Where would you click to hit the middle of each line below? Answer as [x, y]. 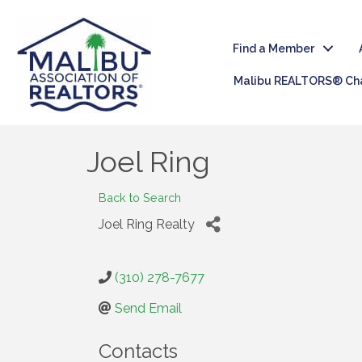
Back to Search [140, 198]
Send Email [148, 308]
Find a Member [274, 48]
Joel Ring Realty [147, 224]
